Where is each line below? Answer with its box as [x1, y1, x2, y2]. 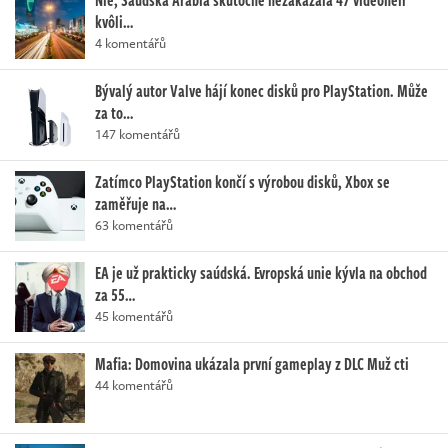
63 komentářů [95, 214, 173, 235]
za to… [95, 100, 133, 125]
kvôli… [95, 9, 133, 34]
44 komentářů [95, 374, 173, 395]
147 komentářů [95, 123, 180, 144]
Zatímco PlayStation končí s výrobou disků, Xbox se [95, 169, 390, 194]
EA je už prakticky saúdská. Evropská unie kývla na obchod [95, 260, 427, 285]
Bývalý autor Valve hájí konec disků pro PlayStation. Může [95, 78, 428, 103]
